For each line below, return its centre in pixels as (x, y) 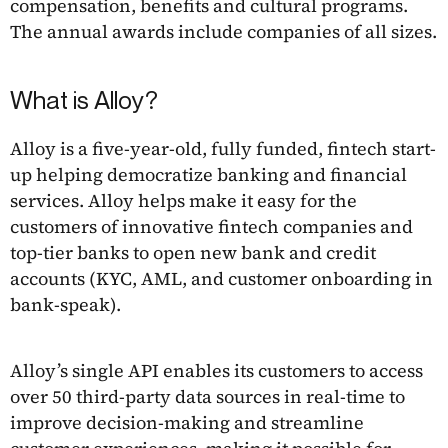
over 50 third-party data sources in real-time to (207, 396)
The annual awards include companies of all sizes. (223, 31)
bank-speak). (65, 304)
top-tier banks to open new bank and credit (193, 252)
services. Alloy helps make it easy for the (183, 200)
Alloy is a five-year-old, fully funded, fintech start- (223, 148)
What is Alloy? (84, 99)
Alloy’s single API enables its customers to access (216, 370)
